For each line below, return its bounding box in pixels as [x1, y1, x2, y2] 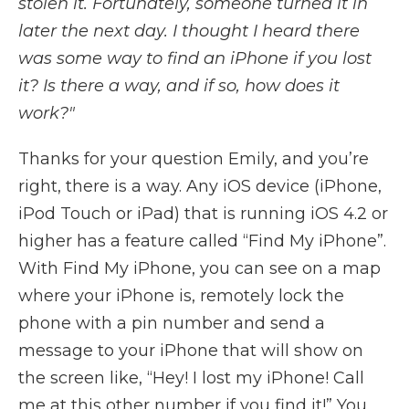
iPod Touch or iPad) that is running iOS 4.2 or [18, 203, 388, 224]
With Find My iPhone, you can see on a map [18, 257, 381, 278]
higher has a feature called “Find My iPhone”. [18, 230, 386, 251]
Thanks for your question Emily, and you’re [18, 148, 369, 169]
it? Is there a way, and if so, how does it [18, 75, 340, 96]
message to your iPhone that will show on [18, 340, 363, 361]
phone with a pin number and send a [18, 312, 325, 333]
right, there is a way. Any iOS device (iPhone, [18, 175, 382, 196]
